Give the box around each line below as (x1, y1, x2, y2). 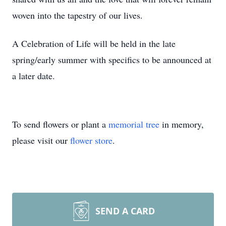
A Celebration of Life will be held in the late (12, 37, 176, 49)
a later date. (12, 70, 58, 82)
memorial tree (108, 118, 159, 130)
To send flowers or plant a (12, 118, 108, 130)
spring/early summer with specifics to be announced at (12, 53, 211, 66)
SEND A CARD (95, 205, 155, 217)
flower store (70, 134, 112, 146)
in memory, (159, 118, 204, 130)
